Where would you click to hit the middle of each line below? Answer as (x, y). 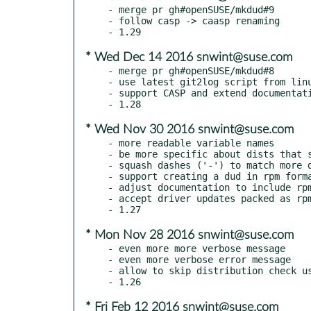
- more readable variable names (191, 143)
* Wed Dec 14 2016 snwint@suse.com (189, 57)
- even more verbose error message (199, 259)
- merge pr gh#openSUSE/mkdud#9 (191, 9)
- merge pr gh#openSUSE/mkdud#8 (191, 70)
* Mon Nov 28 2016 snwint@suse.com (190, 235)
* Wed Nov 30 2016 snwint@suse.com (190, 129)
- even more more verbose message (196, 248)
